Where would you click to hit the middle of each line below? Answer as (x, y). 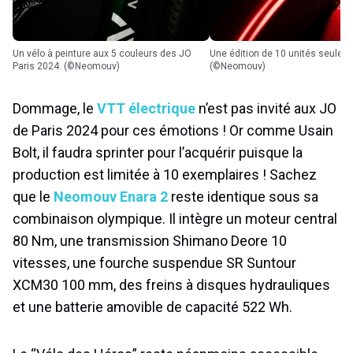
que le (33, 196)
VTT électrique (146, 108)
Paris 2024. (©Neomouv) (66, 66)
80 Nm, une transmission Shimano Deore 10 (150, 240)
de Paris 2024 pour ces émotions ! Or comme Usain (173, 130)
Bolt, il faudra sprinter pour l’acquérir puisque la (158, 152)
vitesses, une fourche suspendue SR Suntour (154, 262)
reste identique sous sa (243, 196)
